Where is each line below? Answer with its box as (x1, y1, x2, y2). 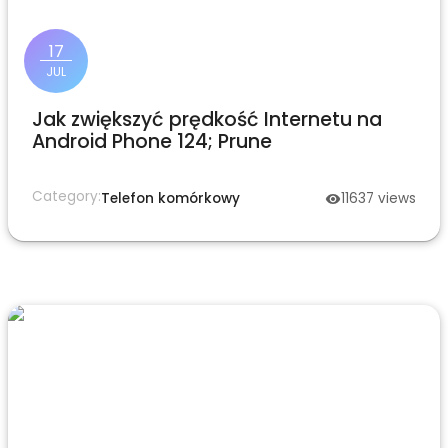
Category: (32, 187, 101, 206)
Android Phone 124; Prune (32, 128, 272, 155)
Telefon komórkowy (101, 189, 240, 208)
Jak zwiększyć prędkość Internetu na (32, 106, 382, 133)
